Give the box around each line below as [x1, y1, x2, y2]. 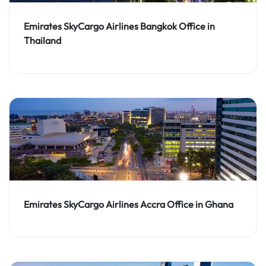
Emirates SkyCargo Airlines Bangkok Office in [24, 20, 215, 32]
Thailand [24, 34, 61, 46]
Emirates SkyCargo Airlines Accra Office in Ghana [24, 198, 233, 211]
